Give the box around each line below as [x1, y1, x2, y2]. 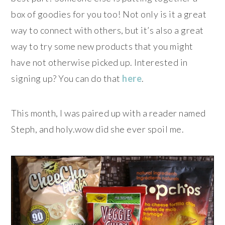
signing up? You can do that [11, 73, 123, 84]
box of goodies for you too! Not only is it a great [11, 9, 207, 20]
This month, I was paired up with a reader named [11, 107, 206, 119]
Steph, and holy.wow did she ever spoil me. [11, 124, 184, 135]
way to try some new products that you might [11, 41, 193, 52]
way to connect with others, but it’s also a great [11, 25, 204, 36]
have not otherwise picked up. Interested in [11, 57, 188, 68]
